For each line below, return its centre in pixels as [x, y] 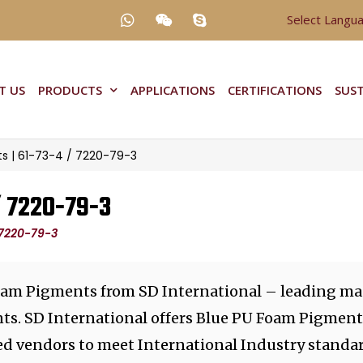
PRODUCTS [70, 90]
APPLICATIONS [172, 90]
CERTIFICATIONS [274, 90]
